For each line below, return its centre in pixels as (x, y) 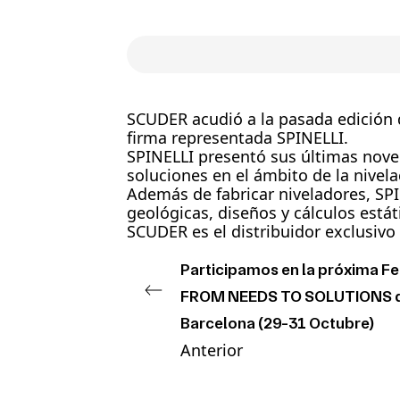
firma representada (202, 137)
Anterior (212, 350)
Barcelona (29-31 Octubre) (277, 323)
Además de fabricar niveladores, (251, 194)
